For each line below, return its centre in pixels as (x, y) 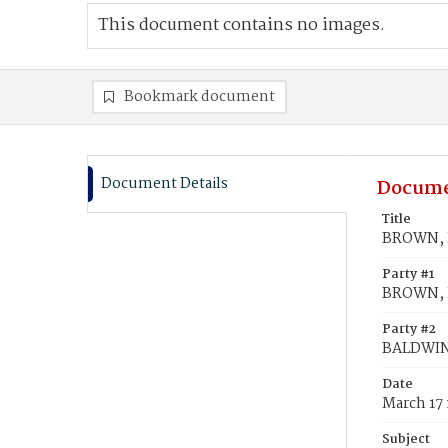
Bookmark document (199, 97)
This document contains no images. (241, 25)
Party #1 (408, 274)
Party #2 (409, 329)
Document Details (164, 184)
